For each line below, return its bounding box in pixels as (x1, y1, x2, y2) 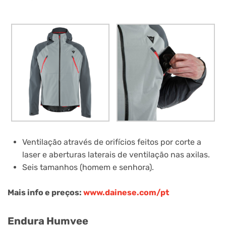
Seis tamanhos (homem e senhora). (22, 162, 154, 172)
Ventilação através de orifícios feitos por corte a (22, 137, 201, 147)
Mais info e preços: (8, 188, 83, 198)
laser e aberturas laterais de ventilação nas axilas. (22, 149, 210, 159)
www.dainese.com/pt (83, 188, 169, 198)
